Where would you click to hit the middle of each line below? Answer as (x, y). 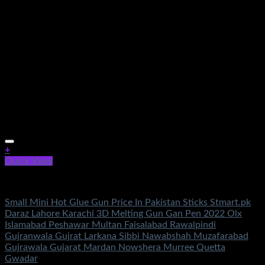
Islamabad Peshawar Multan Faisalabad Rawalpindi (110, 225)
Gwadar (21, 258)
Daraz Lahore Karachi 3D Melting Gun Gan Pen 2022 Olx (123, 214)
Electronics (28, 182)
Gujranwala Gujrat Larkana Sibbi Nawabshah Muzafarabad (127, 236)
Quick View (29, 161)
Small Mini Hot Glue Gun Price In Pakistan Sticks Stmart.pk (128, 202)
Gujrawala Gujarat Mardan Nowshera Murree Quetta (115, 247)
